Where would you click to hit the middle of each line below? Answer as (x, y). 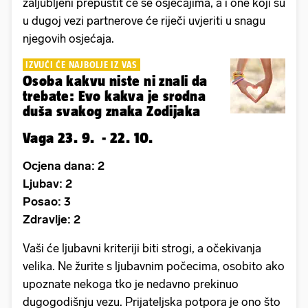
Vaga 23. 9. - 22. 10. (88, 137)
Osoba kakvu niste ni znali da (115, 80)
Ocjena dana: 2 (64, 165)
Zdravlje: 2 (52, 219)
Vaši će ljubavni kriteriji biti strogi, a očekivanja (142, 248)
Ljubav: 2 (47, 183)
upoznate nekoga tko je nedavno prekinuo (131, 284)
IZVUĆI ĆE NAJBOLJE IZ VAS (81, 64)
